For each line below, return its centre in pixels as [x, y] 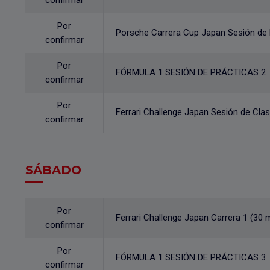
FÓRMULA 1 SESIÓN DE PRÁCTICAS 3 [191, 257]
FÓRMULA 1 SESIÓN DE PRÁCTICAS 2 [191, 72]
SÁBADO [53, 170]
